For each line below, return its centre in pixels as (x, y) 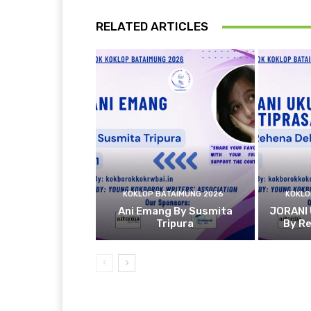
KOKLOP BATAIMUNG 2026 (174, 194)
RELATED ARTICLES (152, 27)
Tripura (175, 223)
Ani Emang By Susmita (175, 211)
